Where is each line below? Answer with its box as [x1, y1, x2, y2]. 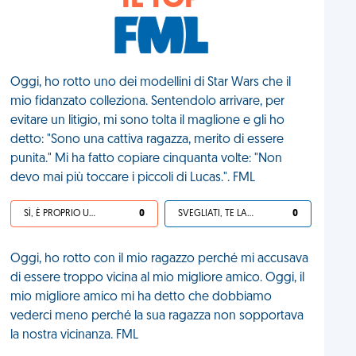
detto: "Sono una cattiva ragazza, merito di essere [10, 133, 284, 146]
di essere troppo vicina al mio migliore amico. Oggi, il [10, 272, 305, 284]
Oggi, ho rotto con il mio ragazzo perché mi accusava [10, 253, 309, 265]
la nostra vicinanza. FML [10, 329, 139, 342]
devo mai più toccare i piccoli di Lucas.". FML [10, 172, 256, 184]
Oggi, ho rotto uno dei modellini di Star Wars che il [10, 76, 292, 89]
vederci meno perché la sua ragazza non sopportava [10, 310, 304, 323]
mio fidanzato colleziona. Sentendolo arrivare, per [10, 95, 285, 108]
